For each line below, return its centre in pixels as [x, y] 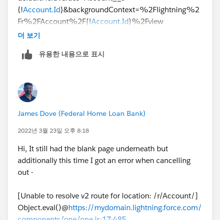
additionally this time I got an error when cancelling [104, 160]
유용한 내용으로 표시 [72, 54]
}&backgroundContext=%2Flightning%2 [130, 9]
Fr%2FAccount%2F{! [55, 21]
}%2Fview [146, 21]
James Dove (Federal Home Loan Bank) [82, 113]
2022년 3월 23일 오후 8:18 [53, 130]
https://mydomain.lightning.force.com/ [135, 207]
